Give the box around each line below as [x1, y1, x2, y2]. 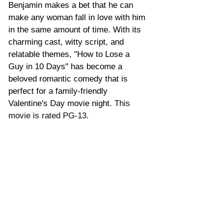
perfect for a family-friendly [8, 86, 110, 96]
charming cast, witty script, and [8, 37, 126, 47]
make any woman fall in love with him [8, 12, 148, 22]
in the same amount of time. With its [8, 25, 143, 34]
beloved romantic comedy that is [8, 74, 130, 83]
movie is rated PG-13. [8, 110, 89, 120]
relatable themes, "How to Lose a [8, 49, 132, 59]
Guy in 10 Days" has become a [8, 61, 125, 71]
